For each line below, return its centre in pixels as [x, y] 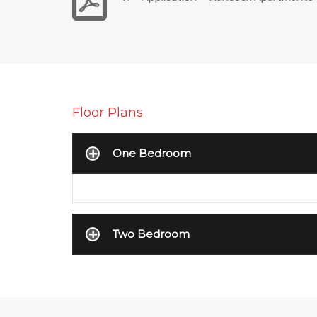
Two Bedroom [151, 234]
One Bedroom [152, 153]
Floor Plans [108, 112]
